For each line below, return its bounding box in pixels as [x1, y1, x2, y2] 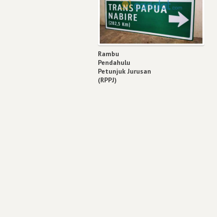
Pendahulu [98, 58, 130, 67]
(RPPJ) [98, 75, 117, 84]
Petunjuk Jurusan [98, 66, 151, 76]
